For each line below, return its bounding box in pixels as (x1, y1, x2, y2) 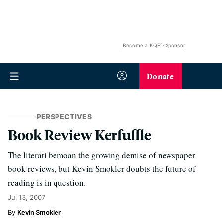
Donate (147, 70, 174, 82)
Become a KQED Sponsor (122, 42, 185, 48)
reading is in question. (8, 177, 86, 188)
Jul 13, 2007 (8, 193, 45, 201)
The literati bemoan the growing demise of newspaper (8, 149, 195, 161)
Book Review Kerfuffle (8, 125, 151, 144)
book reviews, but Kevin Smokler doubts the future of (8, 163, 196, 174)
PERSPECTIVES (36, 112, 92, 121)
